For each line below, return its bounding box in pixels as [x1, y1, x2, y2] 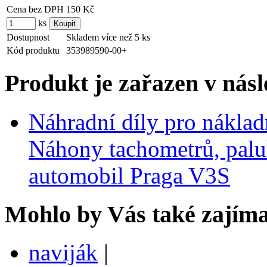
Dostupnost [7, 32, 49, 43]
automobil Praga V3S [29, 162, 230, 188]
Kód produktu [7, 45, 60, 56]
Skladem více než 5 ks [66, 32, 150, 43]
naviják [29, 240, 98, 266]
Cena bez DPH [7, 4, 64, 15]
